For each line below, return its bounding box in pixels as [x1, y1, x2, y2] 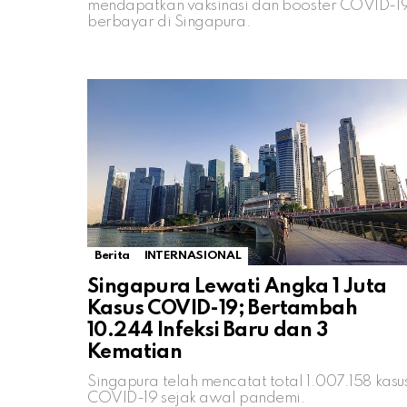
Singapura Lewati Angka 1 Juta [87, 277, 387, 297]
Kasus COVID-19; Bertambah [87, 299, 357, 319]
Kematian [87, 342, 183, 362]
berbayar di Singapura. [87, 14, 252, 30]
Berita [94, 250, 130, 262]
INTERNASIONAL [144, 250, 242, 262]
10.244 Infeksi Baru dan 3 [87, 321, 327, 341]
